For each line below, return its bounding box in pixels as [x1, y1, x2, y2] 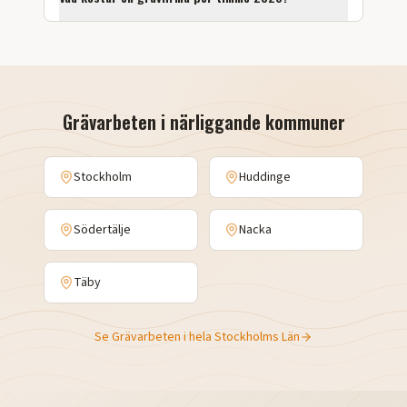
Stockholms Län [214, 328, 300, 346]
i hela [181, 328, 214, 346]
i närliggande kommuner [155, 108, 345, 135]
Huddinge [239, 168, 291, 186]
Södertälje [74, 221, 131, 239]
